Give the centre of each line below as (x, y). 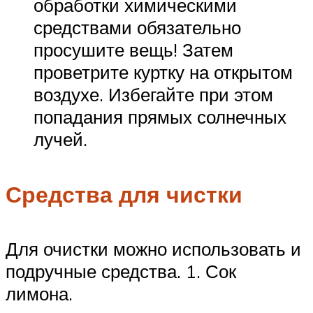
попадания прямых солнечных (160, 117)
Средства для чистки (124, 194)
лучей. (60, 139)
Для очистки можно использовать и (153, 249)
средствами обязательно (137, 28)
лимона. (39, 294)
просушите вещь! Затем (133, 50)
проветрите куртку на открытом (163, 72)
